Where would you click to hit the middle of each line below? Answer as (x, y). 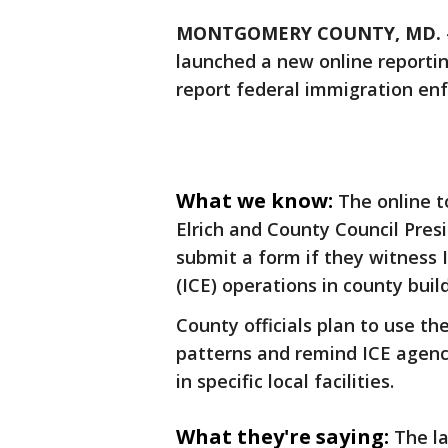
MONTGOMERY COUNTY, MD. (308, 33)
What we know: (254, 200)
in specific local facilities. (285, 381)
